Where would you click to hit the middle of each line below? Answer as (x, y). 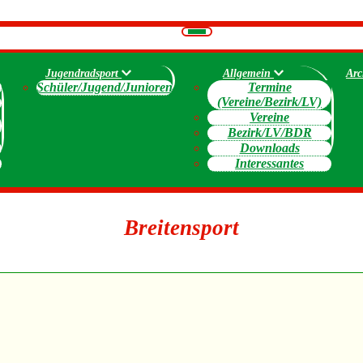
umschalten (223, 47)
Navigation (221, 34)
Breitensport (181, 228)
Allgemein (248, 73)
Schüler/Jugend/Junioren (105, 87)
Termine (269, 87)
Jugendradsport (84, 73)
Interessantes (270, 163)
